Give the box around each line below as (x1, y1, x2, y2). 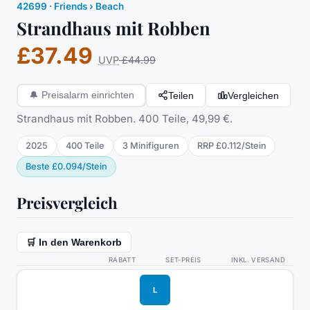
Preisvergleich (17, 192, 118, 214)
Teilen (168, 89, 194, 101)
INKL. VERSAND (231, 255, 285, 264)
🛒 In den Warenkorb (26, 237, 122, 248)
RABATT (108, 255, 136, 264)
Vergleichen (228, 89, 279, 101)
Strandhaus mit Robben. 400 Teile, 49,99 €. (17, 112, 232, 126)
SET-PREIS (165, 255, 201, 264)
